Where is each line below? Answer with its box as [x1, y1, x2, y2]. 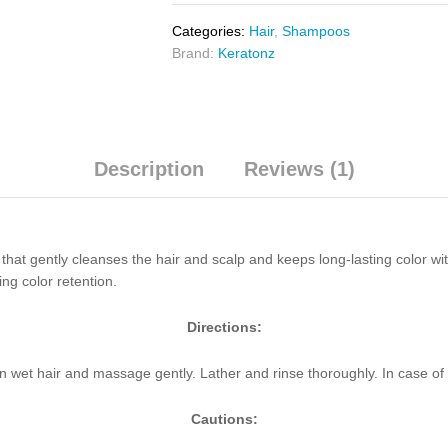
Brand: [172, 45, 219, 62]
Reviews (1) [243, 158, 355, 181]
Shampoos [282, 23, 351, 40]
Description [93, 158, 204, 181]
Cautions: [190, 410, 258, 427]
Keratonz [218, 45, 276, 62]
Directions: [186, 319, 262, 336]
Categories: [172, 23, 250, 40]
